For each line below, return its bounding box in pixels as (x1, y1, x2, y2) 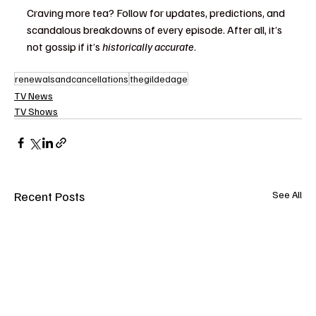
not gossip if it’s (27, 39, 102, 54)
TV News (14, 90, 53, 102)
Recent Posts (14, 188, 85, 204)
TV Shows (14, 105, 58, 117)
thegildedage (130, 73, 188, 85)
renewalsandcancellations (15, 73, 128, 85)
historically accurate (102, 39, 194, 54)
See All (272, 188, 302, 200)
